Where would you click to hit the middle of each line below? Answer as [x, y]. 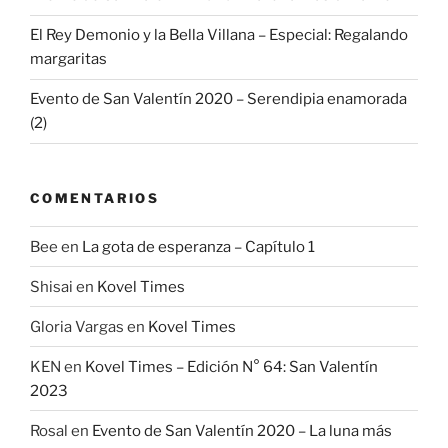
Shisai [51, 286]
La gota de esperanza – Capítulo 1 [198, 246]
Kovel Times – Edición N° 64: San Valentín [231, 366]
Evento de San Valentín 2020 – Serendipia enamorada [218, 99]
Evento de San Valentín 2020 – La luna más [242, 430]
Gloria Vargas [77, 326]
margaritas [68, 59]
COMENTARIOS [94, 197]
